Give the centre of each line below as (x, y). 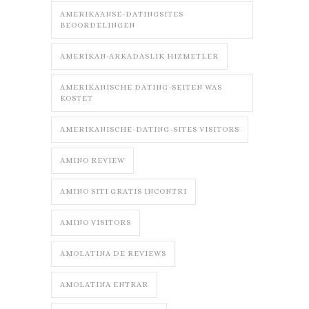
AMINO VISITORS (96, 223)
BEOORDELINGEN (98, 26)
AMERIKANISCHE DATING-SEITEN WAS (141, 88)
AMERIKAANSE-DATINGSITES (122, 14)
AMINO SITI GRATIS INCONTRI (123, 192)
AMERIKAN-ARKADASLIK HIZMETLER (139, 57)
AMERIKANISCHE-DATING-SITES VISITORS (150, 130)
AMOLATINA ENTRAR (104, 285)
